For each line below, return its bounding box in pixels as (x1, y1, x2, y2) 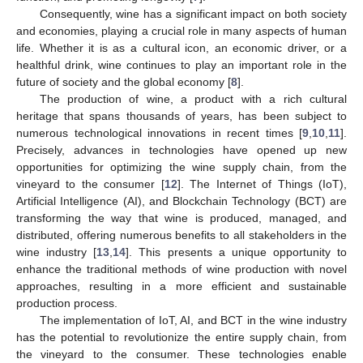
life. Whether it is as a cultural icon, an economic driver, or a (16, 41, 347, 54)
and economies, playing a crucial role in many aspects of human (16, 23, 347, 37)
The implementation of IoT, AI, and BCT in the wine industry (39, 313, 347, 327)
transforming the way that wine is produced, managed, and (16, 211, 347, 224)
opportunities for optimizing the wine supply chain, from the (16, 160, 347, 173)
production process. (16, 296, 117, 310)
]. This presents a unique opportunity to (126, 245, 347, 258)
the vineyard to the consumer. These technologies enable (16, 347, 347, 361)
